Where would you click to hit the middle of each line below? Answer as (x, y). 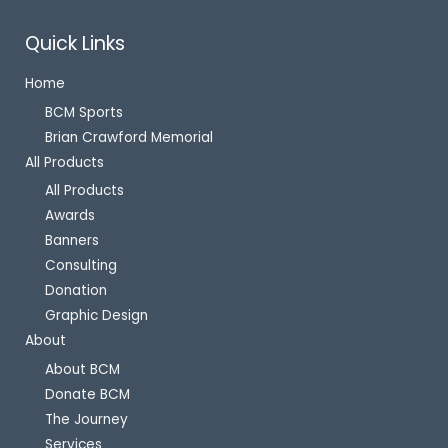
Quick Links (75, 43)
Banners (72, 241)
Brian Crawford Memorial (129, 137)
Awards (70, 216)
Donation (76, 291)
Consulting (81, 266)
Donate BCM (87, 394)
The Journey (86, 419)
